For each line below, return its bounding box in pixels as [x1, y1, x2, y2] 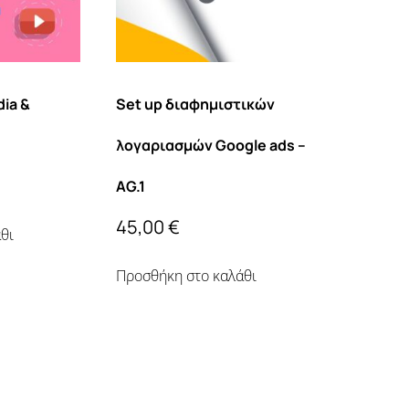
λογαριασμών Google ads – [116, 135, 307, 156]
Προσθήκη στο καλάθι [116, 266, 257, 287]
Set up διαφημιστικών [116, 94, 276, 115]
